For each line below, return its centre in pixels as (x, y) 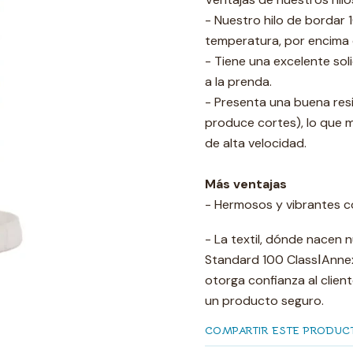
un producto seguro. (264, 301)
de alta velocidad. (256, 143)
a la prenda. (238, 82)
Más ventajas (246, 184)
